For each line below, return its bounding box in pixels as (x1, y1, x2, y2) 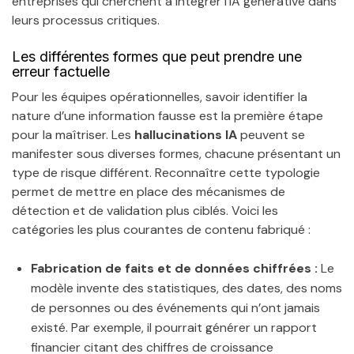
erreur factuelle (12, 62, 110, 80)
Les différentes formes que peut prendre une (12, 47, 302, 65)
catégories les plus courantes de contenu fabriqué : (12, 220, 311, 238)
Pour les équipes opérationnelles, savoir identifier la (12, 88, 307, 105)
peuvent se (237, 126, 305, 143)
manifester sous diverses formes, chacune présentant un (12, 145, 341, 162)
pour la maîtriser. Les (12, 126, 134, 143)
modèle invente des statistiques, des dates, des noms (31, 279, 342, 296)
